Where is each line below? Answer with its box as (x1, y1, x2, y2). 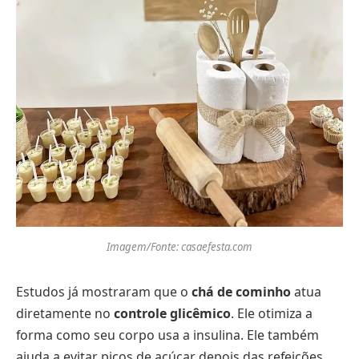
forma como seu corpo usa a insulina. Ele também (16, 326, 319, 345)
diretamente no (16, 305, 114, 323)
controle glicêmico (114, 305, 231, 323)
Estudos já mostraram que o (16, 283, 192, 301)
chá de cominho (192, 283, 291, 301)
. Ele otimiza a (231, 305, 313, 323)
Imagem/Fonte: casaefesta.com (107, 239, 252, 254)
